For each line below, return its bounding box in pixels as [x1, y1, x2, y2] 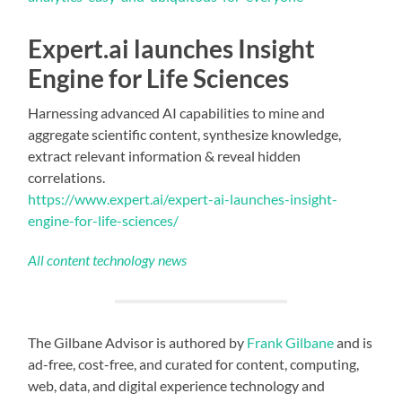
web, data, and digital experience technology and [28, 376, 326, 394]
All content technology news [28, 250, 188, 268]
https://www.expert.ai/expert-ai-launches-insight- [28, 189, 338, 207]
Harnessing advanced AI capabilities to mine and [28, 103, 326, 121]
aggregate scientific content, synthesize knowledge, [28, 125, 342, 143]
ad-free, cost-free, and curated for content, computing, [28, 354, 360, 372]
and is [334, 333, 373, 351]
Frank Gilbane [247, 333, 335, 351]
